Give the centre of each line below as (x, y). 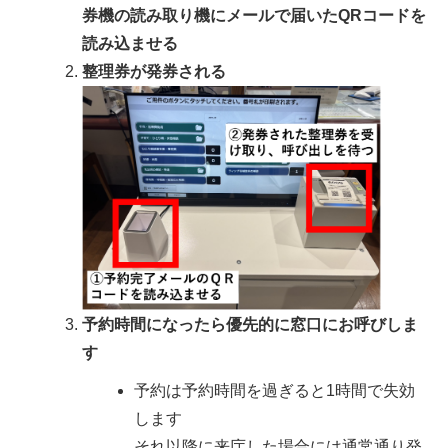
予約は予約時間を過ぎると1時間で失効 (275, 391)
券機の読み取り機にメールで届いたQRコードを (254, 16)
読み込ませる (130, 44)
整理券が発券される (154, 72)
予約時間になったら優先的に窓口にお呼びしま (250, 325)
